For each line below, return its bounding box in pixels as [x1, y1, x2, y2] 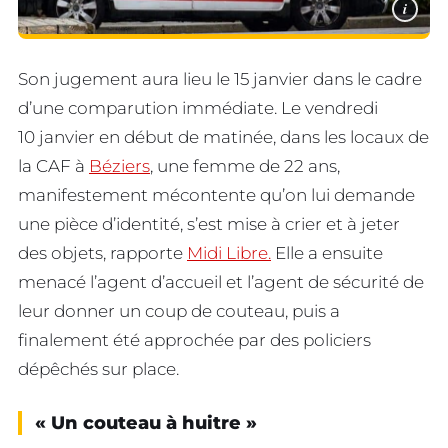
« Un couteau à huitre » [35, 411, 257, 434]
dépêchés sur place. [18, 358, 179, 379]
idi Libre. [203, 242, 271, 263]
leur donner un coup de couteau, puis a [18, 300, 340, 321]
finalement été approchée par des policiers [18, 329, 371, 350]
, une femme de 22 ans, [150, 155, 340, 176]
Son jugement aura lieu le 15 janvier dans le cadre [18, 68, 422, 89]
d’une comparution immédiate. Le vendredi [18, 97, 378, 118]
